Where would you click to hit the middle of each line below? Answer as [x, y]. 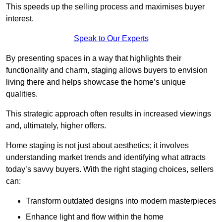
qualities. [22, 94]
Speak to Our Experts [111, 39]
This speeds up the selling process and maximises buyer [105, 7]
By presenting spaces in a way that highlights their [94, 58]
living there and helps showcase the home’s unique [96, 82]
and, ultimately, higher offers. [56, 126]
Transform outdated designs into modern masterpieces [121, 201]
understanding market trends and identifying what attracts [106, 158]
